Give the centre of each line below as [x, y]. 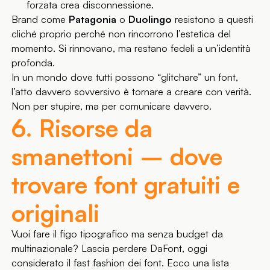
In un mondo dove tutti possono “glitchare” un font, [125, 77]
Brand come [40, 20]
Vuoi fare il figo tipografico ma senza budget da [118, 234]
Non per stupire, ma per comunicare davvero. [112, 106]
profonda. [33, 63]
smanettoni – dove [117, 156]
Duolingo [150, 20]
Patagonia [93, 20]
